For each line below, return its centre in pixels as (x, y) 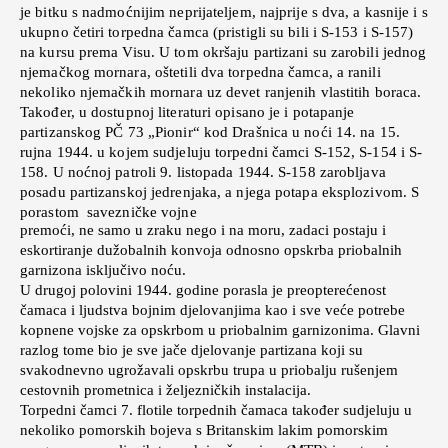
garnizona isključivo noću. (103, 269)
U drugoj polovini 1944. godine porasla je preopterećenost (203, 289)
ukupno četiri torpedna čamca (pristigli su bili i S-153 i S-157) (217, 31)
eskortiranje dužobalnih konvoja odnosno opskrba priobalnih (211, 249)
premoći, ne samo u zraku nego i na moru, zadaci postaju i (203, 229)
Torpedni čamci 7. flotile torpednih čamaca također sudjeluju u (216, 409)
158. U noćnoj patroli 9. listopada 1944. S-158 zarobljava (203, 171)
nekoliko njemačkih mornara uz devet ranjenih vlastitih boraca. (221, 91)
